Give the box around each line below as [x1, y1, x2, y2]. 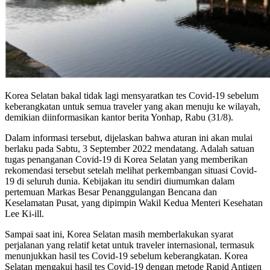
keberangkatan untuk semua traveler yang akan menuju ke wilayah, [5, 101, 260, 111]
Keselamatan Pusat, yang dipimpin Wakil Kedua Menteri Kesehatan [5, 197, 263, 208]
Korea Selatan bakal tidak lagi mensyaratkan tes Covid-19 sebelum [5, 90, 259, 101]
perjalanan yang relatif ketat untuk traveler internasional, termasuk [5, 239, 254, 250]
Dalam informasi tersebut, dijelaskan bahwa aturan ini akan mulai [5, 132, 253, 143]
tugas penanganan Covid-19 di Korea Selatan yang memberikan [5, 154, 248, 165]
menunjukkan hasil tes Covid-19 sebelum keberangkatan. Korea [5, 250, 248, 261]
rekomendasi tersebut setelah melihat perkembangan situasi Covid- [5, 165, 257, 175]
